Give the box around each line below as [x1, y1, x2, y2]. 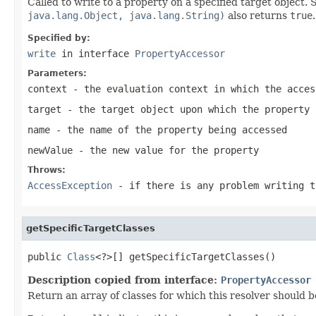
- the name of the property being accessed [50, 123, 287, 135]
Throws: [28, 164, 66, 175]
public [28, 250, 67, 262]
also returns [225, 9, 290, 21]
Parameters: [28, 68, 87, 78]
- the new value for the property [73, 144, 259, 156]
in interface [56, 47, 135, 59]
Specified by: [28, 32, 90, 43]
